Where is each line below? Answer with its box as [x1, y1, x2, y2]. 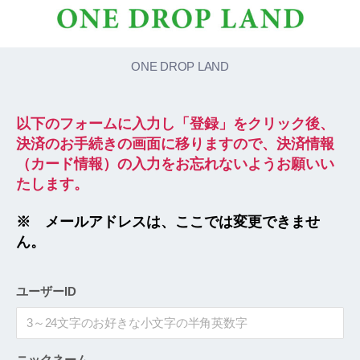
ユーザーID [16, 284, 76, 298]
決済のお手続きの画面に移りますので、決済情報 [16, 135, 334, 152]
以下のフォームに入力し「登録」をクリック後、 [16, 115, 334, 132]
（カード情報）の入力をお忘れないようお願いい [16, 155, 334, 172]
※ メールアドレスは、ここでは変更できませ [16, 214, 320, 231]
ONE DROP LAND [131, 59, 229, 73]
